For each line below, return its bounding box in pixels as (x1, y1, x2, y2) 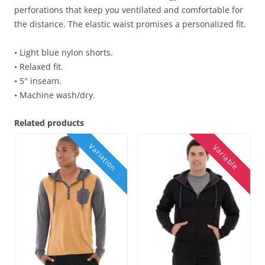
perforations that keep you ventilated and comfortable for (14, 4, 243, 16)
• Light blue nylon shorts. (14, 47, 113, 59)
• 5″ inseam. (14, 75, 62, 87)
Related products (14, 117, 84, 129)
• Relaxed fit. (14, 61, 63, 73)
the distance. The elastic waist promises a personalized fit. (14, 18, 246, 30)
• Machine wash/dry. (14, 89, 95, 101)
